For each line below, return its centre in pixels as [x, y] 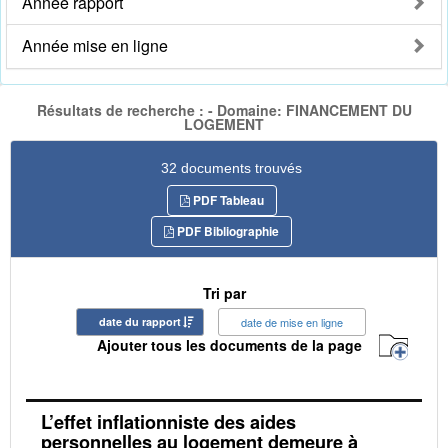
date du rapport [140, 321]
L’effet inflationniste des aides [168, 421]
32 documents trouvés [231, 167]
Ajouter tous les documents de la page [229, 345]
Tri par [224, 292]
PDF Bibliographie [226, 230]
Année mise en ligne [95, 46]
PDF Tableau [226, 199]
